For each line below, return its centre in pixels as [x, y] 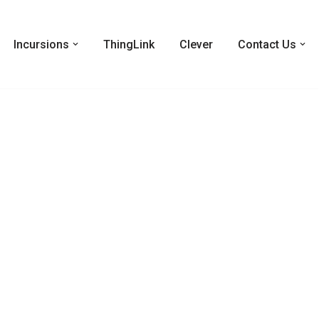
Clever [196, 45]
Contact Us [267, 45]
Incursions [41, 45]
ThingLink [129, 45]
